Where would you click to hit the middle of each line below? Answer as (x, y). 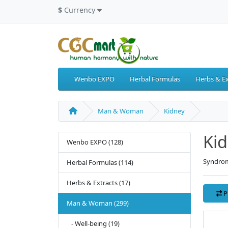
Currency (80, 10)
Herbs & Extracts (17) (98, 183)
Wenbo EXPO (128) (95, 142)
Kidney (174, 111)
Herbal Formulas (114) (100, 163)
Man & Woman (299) (98, 203)
